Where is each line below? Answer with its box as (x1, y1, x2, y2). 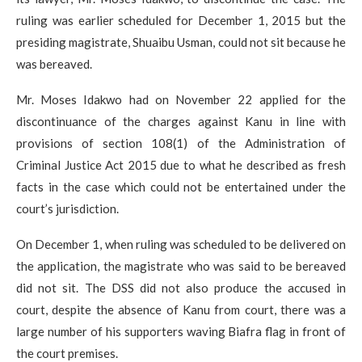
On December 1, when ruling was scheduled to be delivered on (16, 237, 346, 252)
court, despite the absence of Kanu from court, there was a (16, 302, 346, 318)
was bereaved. (16, 57, 92, 72)
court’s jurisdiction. (16, 201, 119, 217)
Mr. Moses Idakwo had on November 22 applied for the (16, 92, 346, 107)
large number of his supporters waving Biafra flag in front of (16, 324, 346, 339)
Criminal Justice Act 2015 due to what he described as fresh (16, 158, 346, 173)
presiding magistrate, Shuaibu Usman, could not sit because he (16, 35, 346, 50)
